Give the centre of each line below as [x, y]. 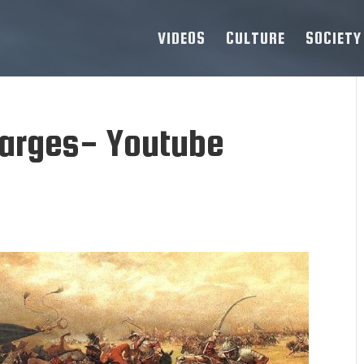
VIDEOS [182, 38]
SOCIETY [334, 38]
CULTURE [256, 38]
